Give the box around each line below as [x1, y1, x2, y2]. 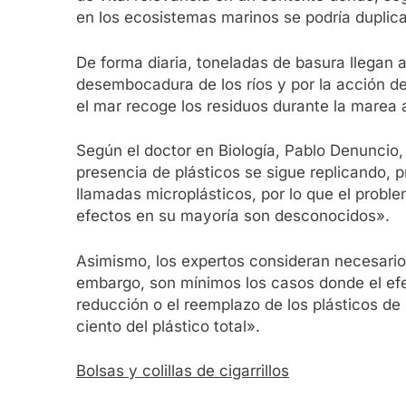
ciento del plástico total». [76, 316, 260, 335]
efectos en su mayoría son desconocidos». [76, 207, 390, 226]
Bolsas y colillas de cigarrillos [76, 362, 289, 381]
